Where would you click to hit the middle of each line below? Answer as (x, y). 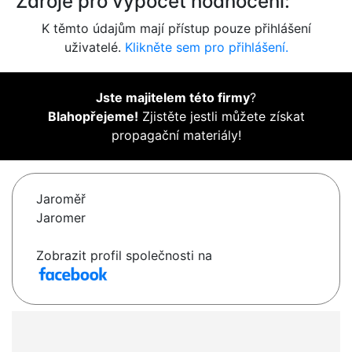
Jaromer (61, 218)
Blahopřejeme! (93, 117)
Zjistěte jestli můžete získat (221, 117)
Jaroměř (61, 199)
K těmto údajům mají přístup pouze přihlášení (176, 29)
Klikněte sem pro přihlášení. (206, 48)
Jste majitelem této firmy (173, 98)
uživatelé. (94, 48)
